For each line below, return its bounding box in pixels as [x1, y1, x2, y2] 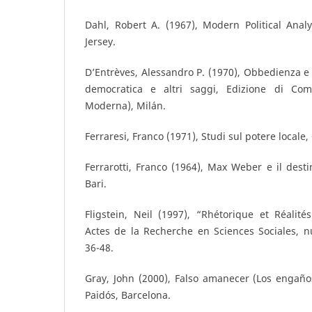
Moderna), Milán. [85, 99, 166, 113]
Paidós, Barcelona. [85, 288, 171, 302]
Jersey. [85, 35, 116, 48]
